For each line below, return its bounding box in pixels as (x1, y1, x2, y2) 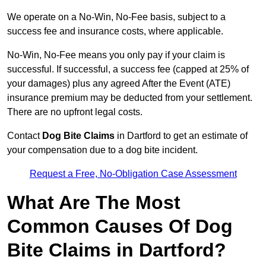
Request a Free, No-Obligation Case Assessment (29, 169, 237, 179)
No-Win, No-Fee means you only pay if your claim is (7, 50, 225, 61)
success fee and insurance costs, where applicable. (7, 26, 223, 37)
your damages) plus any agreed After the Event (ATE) (7, 78, 230, 89)
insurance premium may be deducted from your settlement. (7, 93, 252, 103)
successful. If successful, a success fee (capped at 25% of (7, 64, 249, 75)
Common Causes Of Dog (7, 216, 233, 237)
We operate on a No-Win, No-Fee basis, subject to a (7, 12, 226, 23)
